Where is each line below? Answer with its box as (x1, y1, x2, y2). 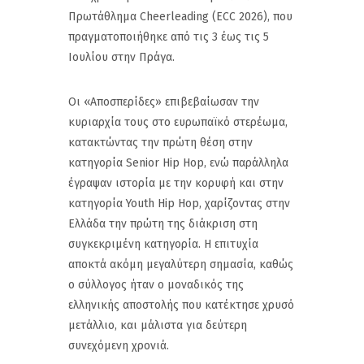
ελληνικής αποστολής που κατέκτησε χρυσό (68, 297, 294, 312)
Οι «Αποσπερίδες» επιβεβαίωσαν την (68, 94, 259, 109)
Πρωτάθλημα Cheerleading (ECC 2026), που (68, 9, 292, 24)
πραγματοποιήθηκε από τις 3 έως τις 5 (68, 29, 269, 44)
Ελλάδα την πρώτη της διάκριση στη (68, 216, 258, 231)
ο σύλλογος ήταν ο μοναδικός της (68, 277, 244, 292)
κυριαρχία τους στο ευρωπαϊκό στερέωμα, (68, 115, 288, 129)
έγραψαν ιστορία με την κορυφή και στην (68, 175, 284, 190)
